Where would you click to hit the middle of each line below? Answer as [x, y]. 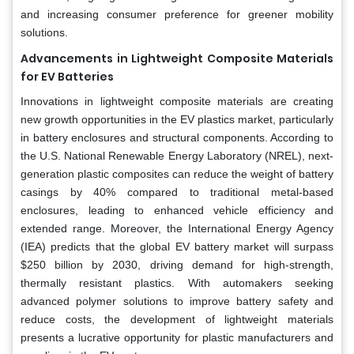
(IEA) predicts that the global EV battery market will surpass [177, 246]
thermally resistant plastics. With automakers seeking [177, 282]
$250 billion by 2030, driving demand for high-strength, [177, 264]
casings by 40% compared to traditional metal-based [177, 192]
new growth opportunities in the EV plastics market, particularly [177, 119]
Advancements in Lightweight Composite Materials [177, 58]
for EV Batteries [67, 76]
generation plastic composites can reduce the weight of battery [177, 173]
